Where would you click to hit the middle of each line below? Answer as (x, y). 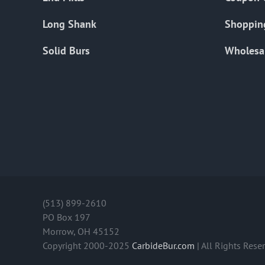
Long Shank (70, 24)
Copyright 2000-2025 (87, 246)
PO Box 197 (67, 217)
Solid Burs (66, 51)
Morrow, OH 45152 (81, 232)
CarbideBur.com (163, 246)
